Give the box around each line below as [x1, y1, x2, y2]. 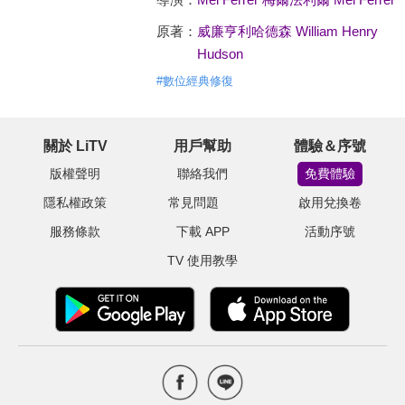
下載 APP [175, 224, 230, 239]
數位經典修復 [162, 74, 233, 88]
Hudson [196, 46, 243, 61]
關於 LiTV [42, 138, 108, 154]
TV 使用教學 [167, 253, 238, 268]
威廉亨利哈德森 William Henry [196, 24, 378, 39]
